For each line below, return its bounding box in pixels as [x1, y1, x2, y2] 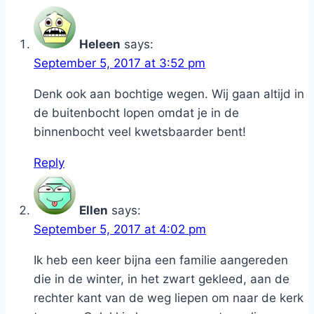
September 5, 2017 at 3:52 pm [34, 56, 205, 71]
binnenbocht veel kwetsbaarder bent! [34, 125, 246, 139]
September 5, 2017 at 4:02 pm [34, 222, 206, 237]
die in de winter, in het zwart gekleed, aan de [34, 272, 289, 287]
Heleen [79, 37, 121, 52]
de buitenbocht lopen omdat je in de [34, 106, 239, 121]
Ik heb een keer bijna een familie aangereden [34, 253, 288, 268]
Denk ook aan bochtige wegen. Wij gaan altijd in [34, 87, 304, 102]
